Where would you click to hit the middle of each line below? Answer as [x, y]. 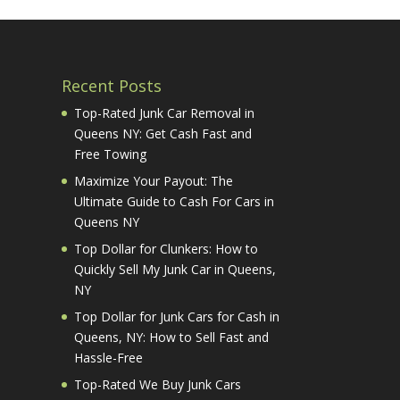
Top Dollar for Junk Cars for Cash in [176, 316]
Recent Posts [111, 85]
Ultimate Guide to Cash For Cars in [174, 201]
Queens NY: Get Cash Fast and [162, 133]
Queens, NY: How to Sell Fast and [171, 337]
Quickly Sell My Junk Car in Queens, [175, 269]
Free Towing [110, 154]
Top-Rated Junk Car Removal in [164, 112]
